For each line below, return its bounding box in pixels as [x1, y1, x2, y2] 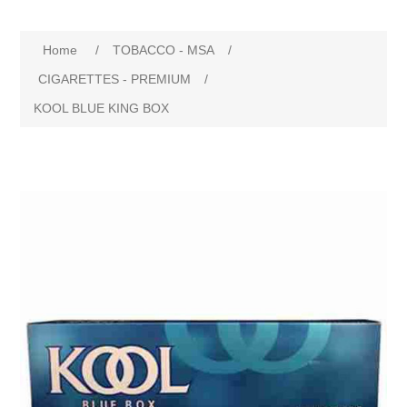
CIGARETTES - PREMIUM [38, 72, 192, 87]
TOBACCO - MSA [113, 43, 215, 58]
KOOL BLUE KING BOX [34, 101, 170, 116]
